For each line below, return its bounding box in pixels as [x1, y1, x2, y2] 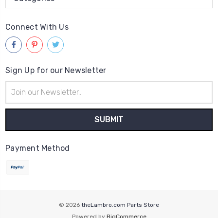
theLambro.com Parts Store [81, 201, 159, 208]
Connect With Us [5, 22, 69, 32]
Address [5, 91, 31, 100]
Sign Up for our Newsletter [5, 65, 107, 75]
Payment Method [5, 143, 70, 153]
